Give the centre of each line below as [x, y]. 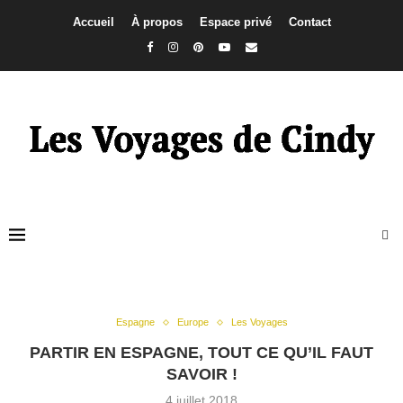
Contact [309, 22]
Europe [193, 322]
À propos [157, 22]
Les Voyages [259, 322]
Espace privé [235, 22]
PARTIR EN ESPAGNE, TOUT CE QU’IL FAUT [201, 353]
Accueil [93, 22]
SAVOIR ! [201, 375]
